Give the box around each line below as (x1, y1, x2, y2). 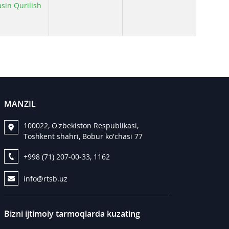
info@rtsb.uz (23, 173, 67, 184)
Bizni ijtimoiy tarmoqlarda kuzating (4, 208, 140, 219)
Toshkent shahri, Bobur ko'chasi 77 (23, 131, 143, 141)
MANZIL (4, 98, 36, 109)
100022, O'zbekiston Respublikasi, (23, 121, 139, 130)
